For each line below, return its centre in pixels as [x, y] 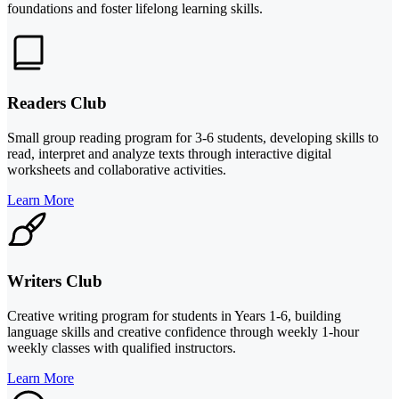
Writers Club [55, 281]
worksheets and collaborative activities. [117, 170]
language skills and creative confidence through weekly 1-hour [183, 331]
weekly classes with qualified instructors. [122, 347]
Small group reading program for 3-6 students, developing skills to [193, 138]
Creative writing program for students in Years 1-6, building [174, 315]
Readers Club [57, 103]
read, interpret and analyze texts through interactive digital [169, 154]
